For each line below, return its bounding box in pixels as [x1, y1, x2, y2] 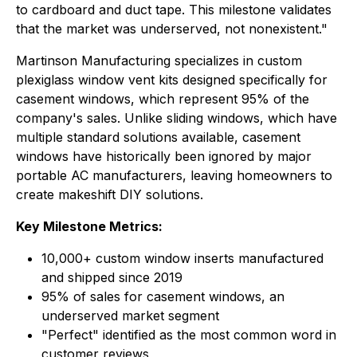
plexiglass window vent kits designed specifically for [16, 72, 328, 88]
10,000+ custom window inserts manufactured [41, 250, 324, 266]
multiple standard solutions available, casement [16, 129, 300, 145]
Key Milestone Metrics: [16, 218, 163, 234]
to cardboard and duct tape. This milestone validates [16, 2, 331, 18]
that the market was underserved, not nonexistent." [16, 21, 328, 37]
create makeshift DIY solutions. [16, 186, 203, 202]
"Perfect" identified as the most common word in [41, 327, 336, 343]
